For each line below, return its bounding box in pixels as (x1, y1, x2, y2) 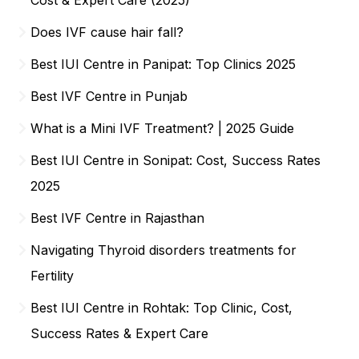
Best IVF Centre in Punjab (30, 87, 188, 104)
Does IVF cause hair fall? (30, 23, 184, 40)
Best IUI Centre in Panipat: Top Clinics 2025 (30, 55, 296, 72)
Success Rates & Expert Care (30, 325, 209, 341)
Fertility (30, 267, 75, 284)
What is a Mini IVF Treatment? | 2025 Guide (30, 119, 295, 136)
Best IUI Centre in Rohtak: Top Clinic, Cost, (30, 299, 293, 316)
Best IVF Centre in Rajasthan (30, 209, 205, 226)
